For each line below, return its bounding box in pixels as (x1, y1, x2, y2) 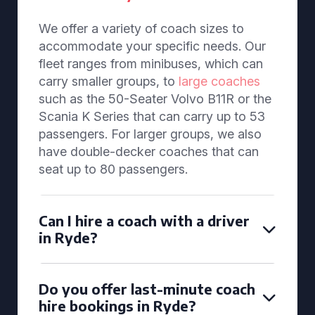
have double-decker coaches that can (39, 144, 259, 159)
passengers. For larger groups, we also (39, 127, 262, 141)
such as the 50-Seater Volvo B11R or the (39, 91, 271, 106)
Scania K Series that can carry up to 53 (39, 109, 265, 124)
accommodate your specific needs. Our (39, 39, 266, 53)
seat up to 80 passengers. (39, 162, 188, 176)
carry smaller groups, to (39, 74, 179, 89)
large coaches (179, 74, 260, 89)
